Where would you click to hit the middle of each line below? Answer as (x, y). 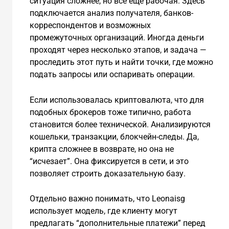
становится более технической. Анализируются (120, 124)
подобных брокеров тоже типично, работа (110, 112)
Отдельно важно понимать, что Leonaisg (107, 199)
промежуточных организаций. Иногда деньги (117, 37)
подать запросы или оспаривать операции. (112, 74)
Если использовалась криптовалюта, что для (117, 100)
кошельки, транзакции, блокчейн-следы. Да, (114, 136)
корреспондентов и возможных (90, 25)
